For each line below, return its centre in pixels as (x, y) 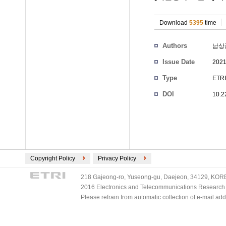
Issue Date (179, 62)
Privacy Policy (117, 158)
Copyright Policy (53, 158)
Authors (175, 46)
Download (174, 23)
